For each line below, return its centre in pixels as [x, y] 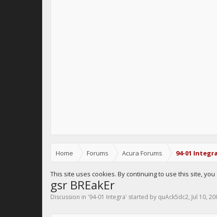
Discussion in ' [70, 197]
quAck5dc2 [173, 197]
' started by [142, 197]
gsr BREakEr [83, 185]
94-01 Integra [107, 197]
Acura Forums [142, 153]
